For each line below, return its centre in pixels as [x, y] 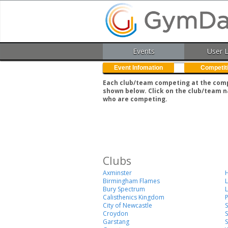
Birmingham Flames [131, 181]
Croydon [116, 214]
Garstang [116, 222]
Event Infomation [138, 68]
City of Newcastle [127, 206]
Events [144, 51]
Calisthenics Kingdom [134, 197]
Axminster [117, 173]
